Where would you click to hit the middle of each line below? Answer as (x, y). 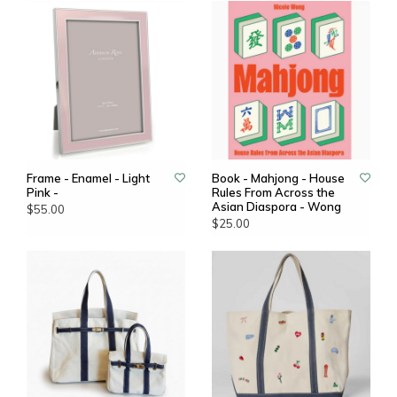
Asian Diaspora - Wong (276, 206)
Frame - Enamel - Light (88, 178)
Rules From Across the (273, 192)
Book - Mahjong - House (278, 178)
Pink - (43, 192)
